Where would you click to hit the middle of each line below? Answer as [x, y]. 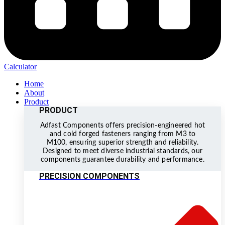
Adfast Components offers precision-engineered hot [123, 125]
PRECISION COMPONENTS [89, 176]
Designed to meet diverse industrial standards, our [122, 151]
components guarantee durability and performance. [123, 159]
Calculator [20, 66]
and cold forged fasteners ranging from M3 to [123, 134]
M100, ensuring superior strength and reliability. [123, 142]
